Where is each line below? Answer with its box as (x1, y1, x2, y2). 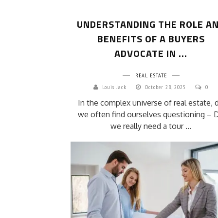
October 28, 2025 (145, 83, 188, 91)
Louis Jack (102, 83, 127, 91)
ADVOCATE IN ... (114, 45, 187, 61)
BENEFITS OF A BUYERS (97, 31, 205, 46)
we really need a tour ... (110, 121, 191, 131)
